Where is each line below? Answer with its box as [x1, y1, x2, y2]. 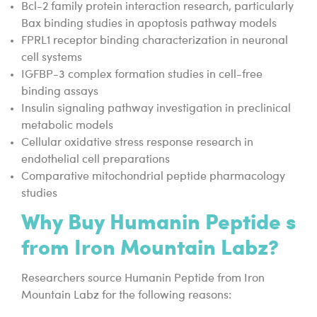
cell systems [21, 52, 82, 64]
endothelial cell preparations [21, 154, 170, 166]
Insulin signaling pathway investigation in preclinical [21, 103, 291, 115]
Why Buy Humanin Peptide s [21, 204, 296, 236]
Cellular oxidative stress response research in [21, 137, 253, 149]
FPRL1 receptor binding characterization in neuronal [21, 35, 288, 47]
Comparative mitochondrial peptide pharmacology [21, 171, 285, 183]
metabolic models [21, 120, 113, 132]
